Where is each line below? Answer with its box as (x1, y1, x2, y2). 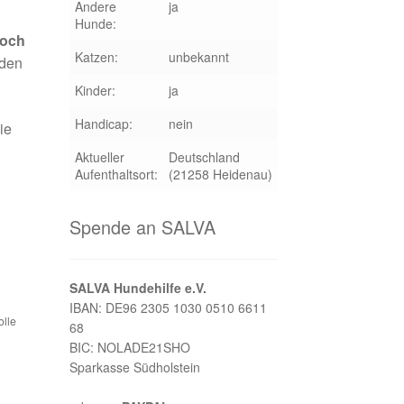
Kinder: (74, 80, 115, 99)
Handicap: (74, 114, 133, 133)
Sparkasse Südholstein (69, 358, 200, 377)
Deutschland (168, 147, 240, 166)
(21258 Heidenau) (168, 164, 272, 183)
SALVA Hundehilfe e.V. (69, 279, 207, 298)
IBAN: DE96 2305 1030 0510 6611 (69, 298, 267, 317)
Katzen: (74, 47, 118, 66)
